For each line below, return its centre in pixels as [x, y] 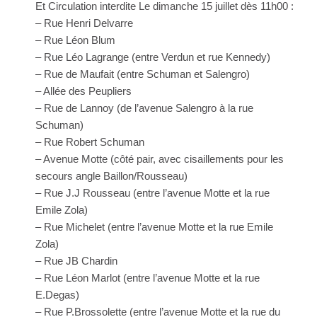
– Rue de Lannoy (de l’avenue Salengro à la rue [144, 108]
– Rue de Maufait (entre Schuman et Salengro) [143, 74]
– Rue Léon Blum [75, 40]
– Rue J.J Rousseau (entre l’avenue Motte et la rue [152, 193]
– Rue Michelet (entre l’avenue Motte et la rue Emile [154, 227]
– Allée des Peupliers [83, 91]
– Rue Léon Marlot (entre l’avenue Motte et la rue [148, 278]
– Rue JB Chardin [76, 261]
